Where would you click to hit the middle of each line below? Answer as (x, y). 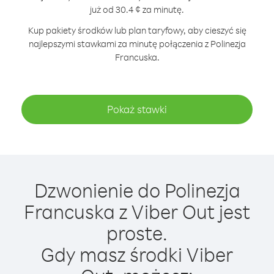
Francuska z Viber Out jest (137, 211)
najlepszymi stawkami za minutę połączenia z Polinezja (137, 44)
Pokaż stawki (137, 109)
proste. (137, 233)
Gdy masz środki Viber (137, 254)
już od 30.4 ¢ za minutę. (137, 9)
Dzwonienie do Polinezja (137, 190)
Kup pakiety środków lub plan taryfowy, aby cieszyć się (137, 30)
